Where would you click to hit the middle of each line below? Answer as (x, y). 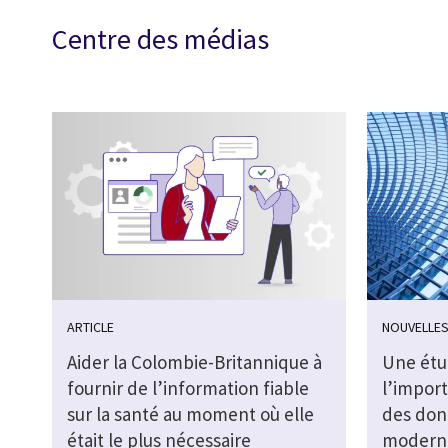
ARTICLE (90, 327)
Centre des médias (160, 38)
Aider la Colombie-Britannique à (194, 362)
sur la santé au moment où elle (190, 414)
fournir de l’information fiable (188, 388)
